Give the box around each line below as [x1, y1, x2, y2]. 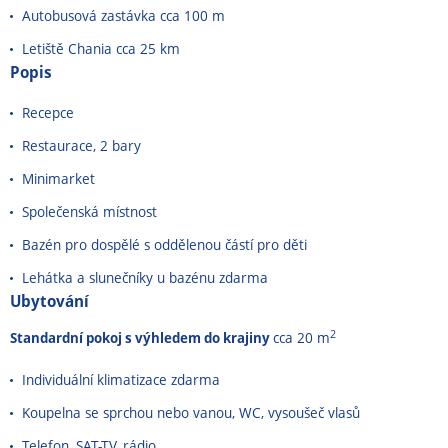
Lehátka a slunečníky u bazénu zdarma [22, 268, 268, 287]
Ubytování [10, 290, 89, 312]
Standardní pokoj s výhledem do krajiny [10, 328, 273, 347]
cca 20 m [273, 328, 330, 347]
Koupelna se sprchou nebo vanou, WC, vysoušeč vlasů [22, 403, 360, 422]
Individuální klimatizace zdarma [22, 370, 220, 389]
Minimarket [22, 169, 95, 188]
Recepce [22, 103, 74, 122]
